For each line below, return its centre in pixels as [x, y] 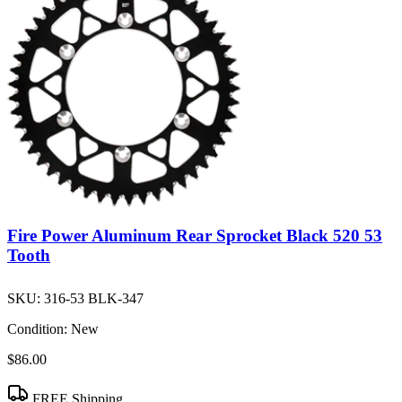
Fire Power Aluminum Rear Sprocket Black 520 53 [195, 236]
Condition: [37, 328]
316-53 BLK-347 [94, 298]
